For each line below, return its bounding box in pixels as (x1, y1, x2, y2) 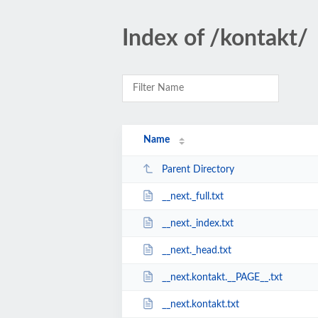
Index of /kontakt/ (122, 27, 308, 50)
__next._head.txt (161, 245, 231, 256)
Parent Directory (161, 164, 234, 175)
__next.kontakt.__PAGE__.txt (161, 272, 283, 283)
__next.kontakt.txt (161, 299, 239, 309)
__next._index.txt (161, 218, 234, 229)
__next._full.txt (161, 191, 224, 202)
